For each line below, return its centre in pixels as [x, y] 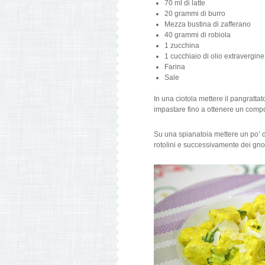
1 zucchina [182, 46]
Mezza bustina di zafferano [209, 24]
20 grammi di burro [195, 14]
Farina [176, 67]
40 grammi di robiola [198, 35]
